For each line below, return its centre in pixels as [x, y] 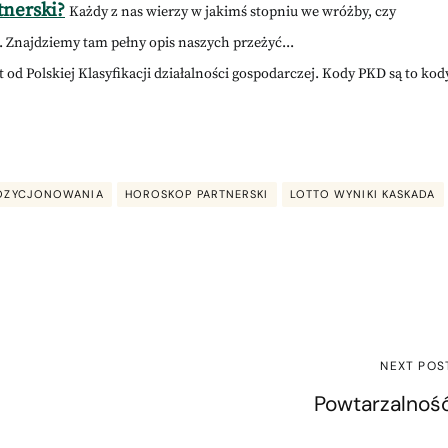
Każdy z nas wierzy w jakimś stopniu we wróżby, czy [232, 12]
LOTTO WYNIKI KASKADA [362, 193]
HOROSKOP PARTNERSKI [196, 193]
